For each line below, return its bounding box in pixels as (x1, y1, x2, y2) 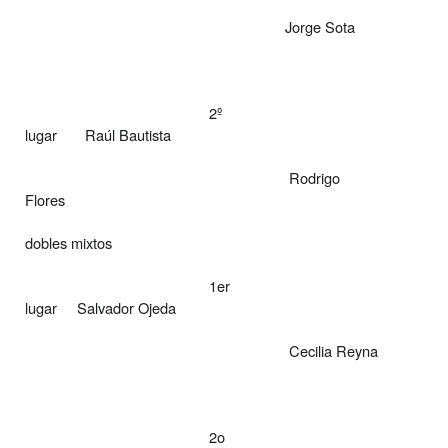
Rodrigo (289, 166, 340, 188)
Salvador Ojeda (77, 296, 176, 318)
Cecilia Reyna (289, 339, 378, 361)
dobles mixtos (25, 231, 112, 253)
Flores (25, 188, 65, 210)
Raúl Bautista (85, 123, 171, 145)
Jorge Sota (285, 15, 355, 37)
